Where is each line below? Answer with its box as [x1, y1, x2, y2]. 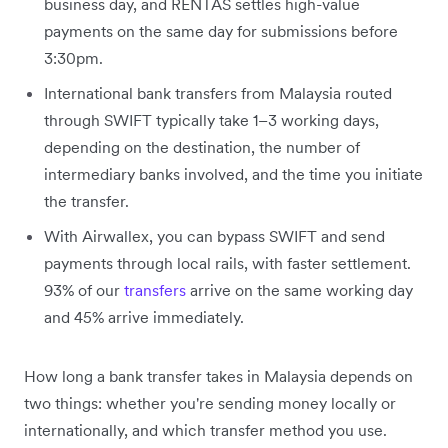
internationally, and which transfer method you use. [24, 419, 387, 440]
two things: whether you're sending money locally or [24, 392, 396, 413]
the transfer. [44, 190, 129, 211]
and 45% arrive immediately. [44, 306, 244, 327]
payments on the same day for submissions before [44, 20, 398, 41]
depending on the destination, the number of [44, 136, 360, 157]
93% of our [44, 279, 124, 300]
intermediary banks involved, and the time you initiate [44, 163, 423, 184]
